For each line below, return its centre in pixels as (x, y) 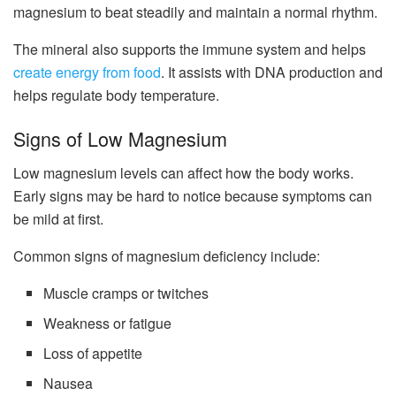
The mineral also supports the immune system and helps (190, 49)
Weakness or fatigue (108, 324)
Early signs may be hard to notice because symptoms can (193, 196)
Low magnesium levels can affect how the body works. (183, 173)
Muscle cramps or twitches (126, 293)
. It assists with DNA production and (272, 72)
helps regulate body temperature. (116, 95)
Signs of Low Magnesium (120, 139)
